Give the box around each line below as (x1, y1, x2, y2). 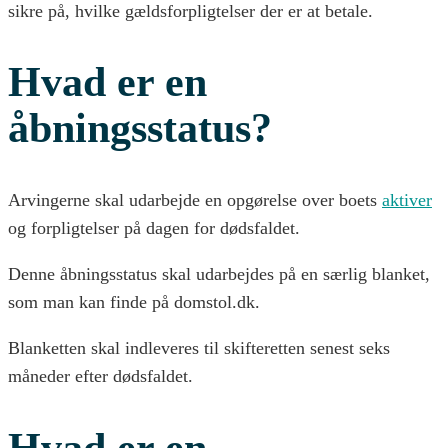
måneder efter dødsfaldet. (8, 366, 193, 387)
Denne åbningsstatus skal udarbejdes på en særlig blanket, (8, 264, 430, 285)
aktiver (382, 190, 432, 211)
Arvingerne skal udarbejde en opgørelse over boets (8, 190, 382, 211)
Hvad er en (8, 59, 207, 106)
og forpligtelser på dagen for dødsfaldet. (8, 218, 300, 239)
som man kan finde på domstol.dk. (8, 292, 260, 313)
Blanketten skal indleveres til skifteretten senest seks (8, 338, 390, 359)
